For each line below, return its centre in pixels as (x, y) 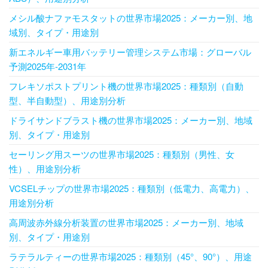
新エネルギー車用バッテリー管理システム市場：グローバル (130, 52)
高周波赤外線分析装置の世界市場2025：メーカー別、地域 (126, 223)
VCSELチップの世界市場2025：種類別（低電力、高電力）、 (132, 188)
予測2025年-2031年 (48, 66)
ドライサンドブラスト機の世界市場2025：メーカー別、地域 (131, 120)
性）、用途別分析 (45, 169)
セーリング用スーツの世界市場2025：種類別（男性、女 (122, 154)
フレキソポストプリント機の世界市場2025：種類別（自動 (126, 86)
